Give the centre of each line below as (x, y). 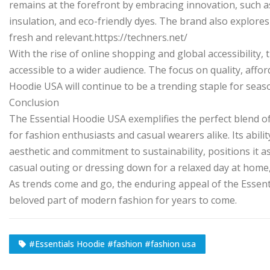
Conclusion (34, 102)
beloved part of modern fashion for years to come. (123, 200)
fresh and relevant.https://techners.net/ (98, 37)
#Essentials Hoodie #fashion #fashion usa (112, 243)
